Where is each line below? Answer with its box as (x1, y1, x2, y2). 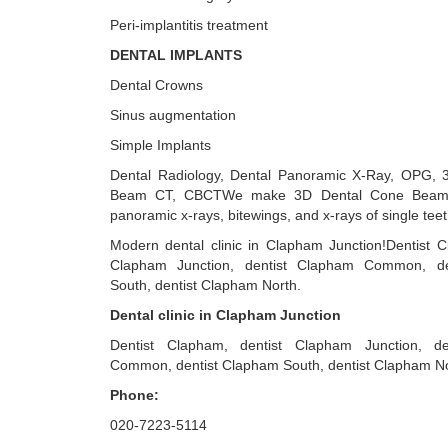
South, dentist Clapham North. (110, 277, 301, 293)
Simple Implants (110, 137, 211, 153)
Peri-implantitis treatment (110, 17, 268, 33)
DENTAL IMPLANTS (110, 47, 242, 63)
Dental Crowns (110, 77, 203, 93)
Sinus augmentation (110, 107, 236, 123)
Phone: (110, 387, 159, 403)
